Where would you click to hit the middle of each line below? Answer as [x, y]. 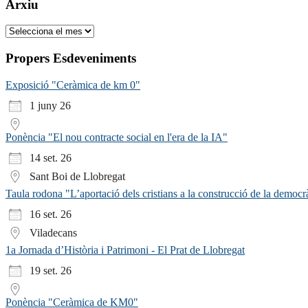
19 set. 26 [51, 270]
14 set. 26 [51, 157]
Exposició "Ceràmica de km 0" [73, 85]
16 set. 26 [51, 214]
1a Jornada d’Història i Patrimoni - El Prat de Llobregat [125, 250]
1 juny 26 [50, 105]
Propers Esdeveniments [71, 58]
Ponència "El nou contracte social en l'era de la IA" [117, 137]
